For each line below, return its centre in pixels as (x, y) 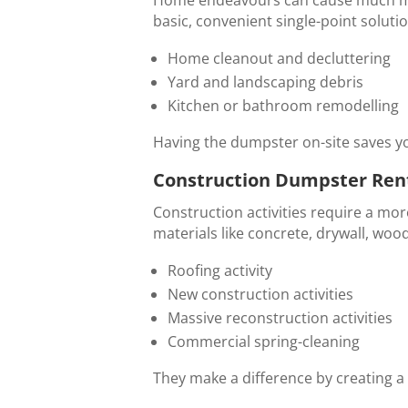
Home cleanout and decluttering (279, 58)
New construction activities (260, 294)
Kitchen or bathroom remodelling (283, 105)
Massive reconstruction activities (280, 317)
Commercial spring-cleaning (264, 341)
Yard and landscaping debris (265, 82)
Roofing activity (220, 270)
